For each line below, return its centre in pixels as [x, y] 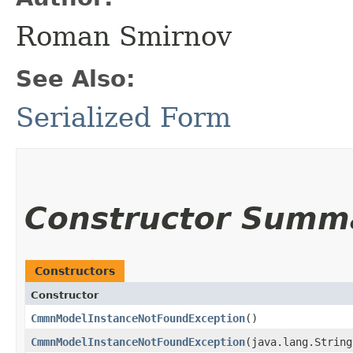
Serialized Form [123, 117]
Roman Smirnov [124, 36]
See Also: [76, 78]
